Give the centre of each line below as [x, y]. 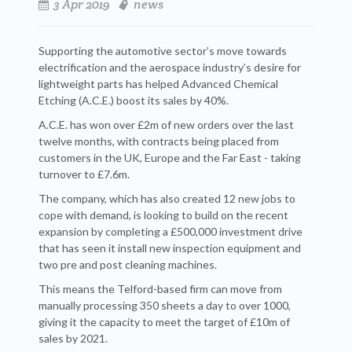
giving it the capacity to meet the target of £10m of [164, 322]
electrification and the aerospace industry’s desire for [170, 67]
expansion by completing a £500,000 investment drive [170, 231]
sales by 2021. [73, 338]
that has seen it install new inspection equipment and [170, 248]
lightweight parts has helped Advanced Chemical [158, 84]
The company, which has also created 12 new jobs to [167, 198]
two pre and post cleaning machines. [128, 264]
